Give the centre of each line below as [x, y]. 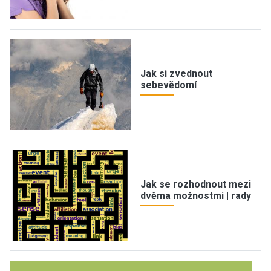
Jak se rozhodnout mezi [196, 184]
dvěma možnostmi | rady [196, 195]
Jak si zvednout [176, 73]
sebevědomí [168, 85]
